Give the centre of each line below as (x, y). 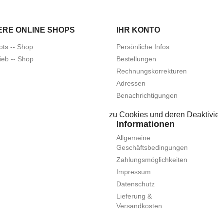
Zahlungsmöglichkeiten (152, 160)
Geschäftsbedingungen (152, 148)
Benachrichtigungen (147, 96)
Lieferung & (134, 196)
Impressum (134, 172)
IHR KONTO (138, 30)
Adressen (131, 83)
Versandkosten (139, 206)
